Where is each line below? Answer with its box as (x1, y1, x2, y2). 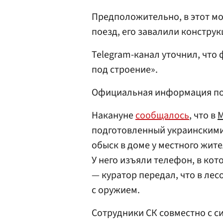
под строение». (92, 63, 158, 77)
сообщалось (135, 109, 189, 123)
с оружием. (92, 183, 140, 198)
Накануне (92, 109, 135, 123)
